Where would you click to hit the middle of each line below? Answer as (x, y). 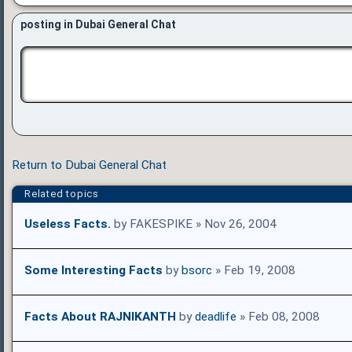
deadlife (216, 317)
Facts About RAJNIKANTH (100, 317)
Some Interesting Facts (93, 271)
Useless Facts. (68, 224)
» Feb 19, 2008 (254, 271)
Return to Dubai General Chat (89, 165)
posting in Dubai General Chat (98, 25)
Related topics (62, 194)
